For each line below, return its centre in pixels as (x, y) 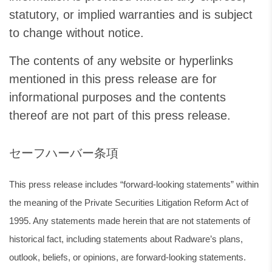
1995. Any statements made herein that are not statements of (130, 221)
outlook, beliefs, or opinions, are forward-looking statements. (127, 257)
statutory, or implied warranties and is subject (131, 15)
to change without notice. (76, 33)
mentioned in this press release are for (113, 79)
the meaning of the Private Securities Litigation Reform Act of (129, 202)
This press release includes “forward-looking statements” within (134, 184)
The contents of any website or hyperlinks (121, 61)
